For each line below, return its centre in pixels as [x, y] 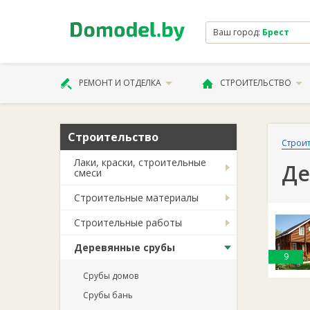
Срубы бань [108, 295]
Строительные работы [128, 222]
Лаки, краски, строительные [140, 162]
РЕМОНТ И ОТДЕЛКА [120, 83]
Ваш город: [238, 32]
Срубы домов [111, 276]
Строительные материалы [136, 198]
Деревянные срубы [125, 247]
